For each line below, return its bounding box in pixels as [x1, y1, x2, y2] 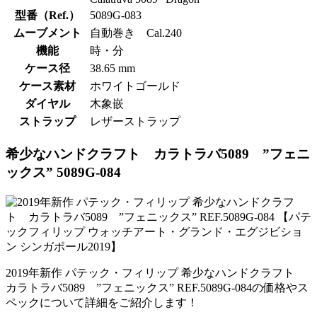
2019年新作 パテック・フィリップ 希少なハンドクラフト [6, 266, 306, 279]
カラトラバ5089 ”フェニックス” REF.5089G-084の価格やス [6, 281, 309, 294]
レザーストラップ [90, 115, 180, 128]
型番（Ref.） [15, 9, 80, 22]
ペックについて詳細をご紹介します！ [6, 296, 198, 309]
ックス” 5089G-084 [6, 164, 121, 180]
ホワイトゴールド [90, 80, 180, 93]
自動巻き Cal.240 [90, 27, 182, 40]
